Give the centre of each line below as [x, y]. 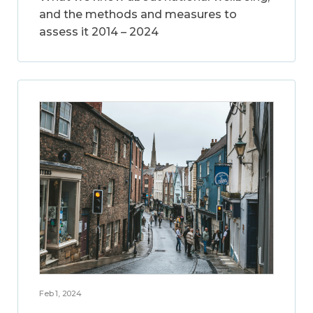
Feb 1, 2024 [60, 293]
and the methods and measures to [138, 15]
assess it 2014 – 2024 [99, 32]
